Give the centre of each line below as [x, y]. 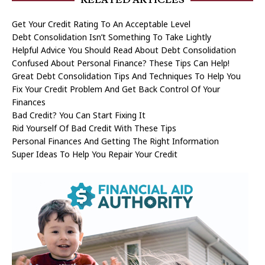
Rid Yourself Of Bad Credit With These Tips [94, 128]
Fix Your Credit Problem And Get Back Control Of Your [116, 89]
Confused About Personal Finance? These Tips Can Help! [121, 63]
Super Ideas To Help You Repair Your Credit [95, 154]
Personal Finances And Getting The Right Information [115, 141]
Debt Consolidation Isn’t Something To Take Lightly [112, 37]
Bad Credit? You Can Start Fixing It [79, 115]
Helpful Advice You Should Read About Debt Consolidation [124, 50]
